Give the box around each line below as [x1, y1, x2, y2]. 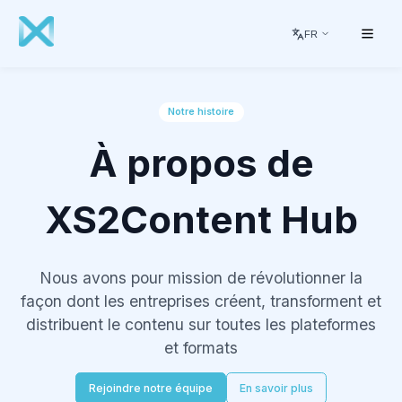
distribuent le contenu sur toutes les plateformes [26, 314, 376, 334]
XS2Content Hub [44, 196, 358, 242]
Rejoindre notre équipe [89, 380, 213, 395]
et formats [164, 337, 238, 357]
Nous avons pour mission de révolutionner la [39, 267, 363, 287]
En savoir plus [240, 380, 313, 395]
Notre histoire [168, 106, 234, 118]
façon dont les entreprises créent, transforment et [21, 291, 381, 310]
